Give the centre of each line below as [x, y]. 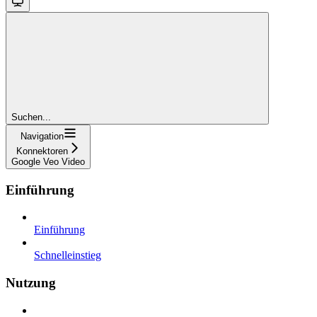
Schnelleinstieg [68, 255]
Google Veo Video [48, 162]
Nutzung [31, 283]
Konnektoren [42, 151]
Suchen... [31, 117]
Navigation [42, 137]
